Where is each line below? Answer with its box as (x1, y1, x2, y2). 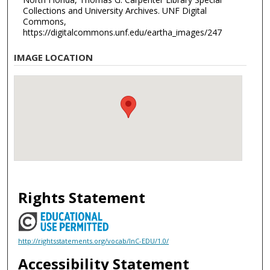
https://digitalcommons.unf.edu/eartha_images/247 (22, 26, 222, 38)
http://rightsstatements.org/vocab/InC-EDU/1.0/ (18, 236, 169, 245)
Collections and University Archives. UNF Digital (22, 4, 207, 16)
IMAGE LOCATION (14, 51, 93, 64)
